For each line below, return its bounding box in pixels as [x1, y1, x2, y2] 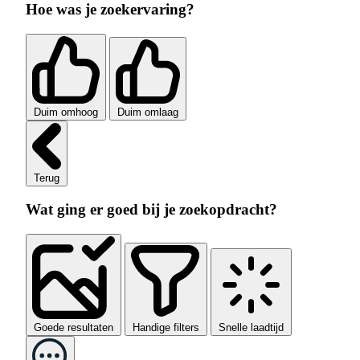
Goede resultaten [34, 321, 113, 333]
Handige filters [133, 321, 199, 333]
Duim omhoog [34, 105, 98, 118]
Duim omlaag [117, 105, 178, 118]
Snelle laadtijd [219, 321, 284, 333]
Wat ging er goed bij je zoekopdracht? [26, 201, 277, 219]
